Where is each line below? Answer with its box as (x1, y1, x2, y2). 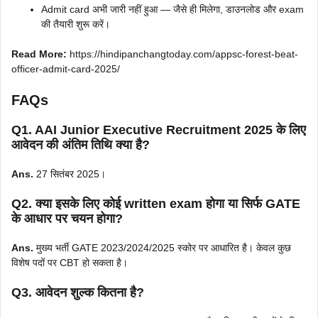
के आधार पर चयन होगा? (11, 212, 123, 226)
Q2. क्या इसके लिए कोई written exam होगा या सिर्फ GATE (11, 197, 300, 212)
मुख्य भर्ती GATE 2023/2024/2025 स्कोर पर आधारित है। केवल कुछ (33, 242, 291, 254)
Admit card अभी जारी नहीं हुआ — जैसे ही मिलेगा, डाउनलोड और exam (41, 4, 304, 16)
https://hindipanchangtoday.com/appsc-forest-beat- (67, 48, 298, 60)
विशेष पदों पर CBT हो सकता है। (11, 257, 128, 269)
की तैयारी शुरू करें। (41, 18, 110, 31)
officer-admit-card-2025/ (11, 63, 120, 75)
